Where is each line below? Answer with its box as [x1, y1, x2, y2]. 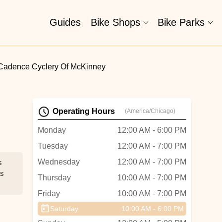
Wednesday [38, 158, 80, 166]
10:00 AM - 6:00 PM [121, 205, 184, 213]
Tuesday [38, 142, 68, 150]
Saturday [50, 205, 78, 213]
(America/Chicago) [125, 108, 175, 114]
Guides [50, 17, 81, 28]
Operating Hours [53, 107, 115, 115]
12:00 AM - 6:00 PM [117, 126, 186, 134]
